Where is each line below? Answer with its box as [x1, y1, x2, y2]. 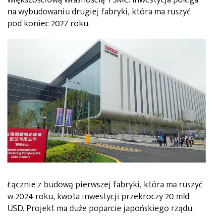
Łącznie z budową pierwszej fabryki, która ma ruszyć [7, 177, 203, 192]
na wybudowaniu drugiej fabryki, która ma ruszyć [7, 4, 191, 19]
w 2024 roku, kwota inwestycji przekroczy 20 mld [7, 189, 189, 204]
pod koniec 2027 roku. [7, 16, 90, 31]
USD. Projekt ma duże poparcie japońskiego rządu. [7, 201, 194, 216]
